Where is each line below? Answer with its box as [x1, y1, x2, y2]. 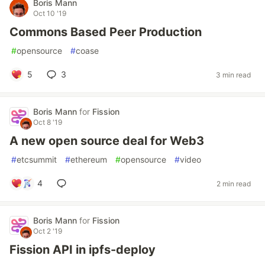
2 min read [216, 179, 251, 188]
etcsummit [17, 154, 57, 164]
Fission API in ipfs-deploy [9, 243, 156, 257]
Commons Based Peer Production [9, 25, 202, 39]
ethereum [70, 154, 107, 164]
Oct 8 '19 [33, 118, 62, 127]
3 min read [216, 70, 251, 79]
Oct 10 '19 [33, 9, 66, 18]
